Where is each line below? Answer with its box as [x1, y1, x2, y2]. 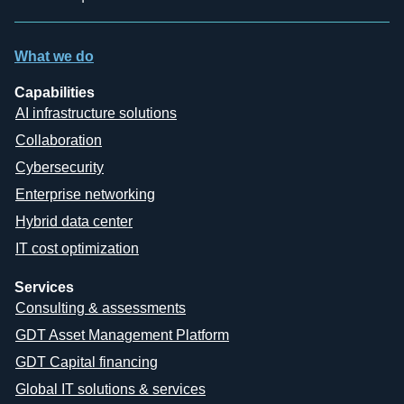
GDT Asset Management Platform [15, 326, 229, 343]
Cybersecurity [15, 159, 104, 175]
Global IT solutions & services [15, 381, 206, 397]
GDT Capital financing [15, 353, 158, 370]
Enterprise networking [15, 186, 155, 202]
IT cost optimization [15, 240, 139, 256]
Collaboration [15, 132, 102, 148]
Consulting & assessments [15, 299, 186, 316]
